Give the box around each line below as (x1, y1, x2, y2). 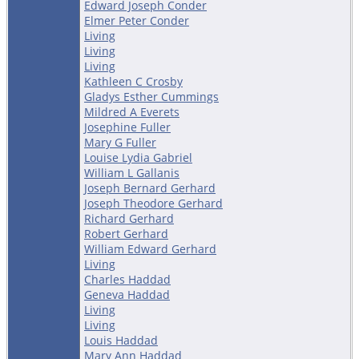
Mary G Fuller (84, 134, 156, 150)
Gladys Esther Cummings (84, 88, 219, 104)
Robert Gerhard (84, 225, 168, 241)
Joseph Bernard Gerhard (84, 179, 216, 196)
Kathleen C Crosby (84, 73, 183, 89)
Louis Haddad (84, 332, 158, 348)
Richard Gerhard (84, 210, 174, 226)
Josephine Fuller (84, 119, 171, 135)
